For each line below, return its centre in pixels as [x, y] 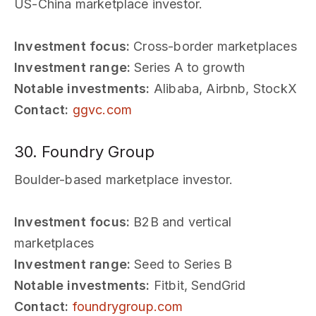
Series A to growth [188, 67]
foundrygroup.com [128, 306]
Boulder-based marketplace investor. [124, 179]
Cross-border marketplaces [213, 46]
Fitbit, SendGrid [198, 285]
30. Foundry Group [84, 151]
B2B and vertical [181, 221]
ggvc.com [102, 109]
